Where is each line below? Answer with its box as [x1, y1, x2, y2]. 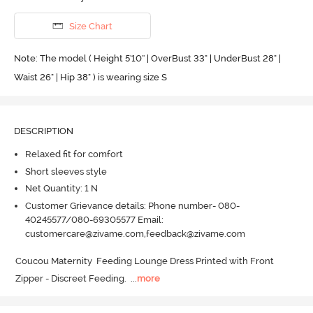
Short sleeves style [24, 166, 107, 177]
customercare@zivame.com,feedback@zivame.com [24, 228, 245, 239]
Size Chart [68, 20, 112, 31]
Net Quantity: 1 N [24, 183, 98, 194]
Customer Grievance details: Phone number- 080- [24, 200, 240, 211]
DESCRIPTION [13, 125, 73, 136]
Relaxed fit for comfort [24, 149, 123, 160]
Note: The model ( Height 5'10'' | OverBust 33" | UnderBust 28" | [13, 52, 281, 64]
